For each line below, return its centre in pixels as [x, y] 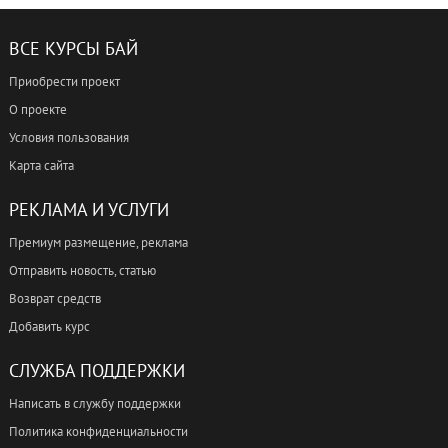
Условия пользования [69, 137]
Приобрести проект [64, 81]
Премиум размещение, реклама [98, 242]
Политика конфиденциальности [98, 431]
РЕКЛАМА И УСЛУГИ [89, 209]
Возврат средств [55, 298]
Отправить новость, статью [82, 270]
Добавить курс [49, 326]
